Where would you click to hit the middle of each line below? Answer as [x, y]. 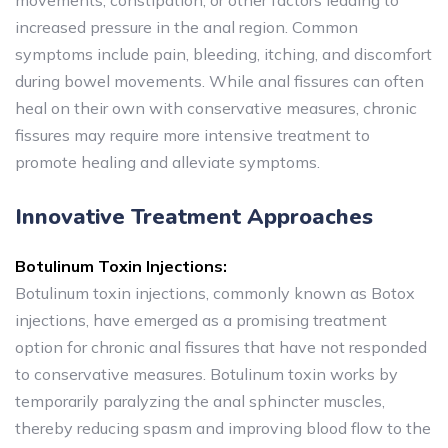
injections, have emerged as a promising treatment [201, 320]
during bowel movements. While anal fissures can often [219, 81]
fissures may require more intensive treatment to [192, 135]
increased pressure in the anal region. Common [186, 27]
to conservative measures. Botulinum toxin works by [206, 374]
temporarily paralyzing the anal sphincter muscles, [200, 401]
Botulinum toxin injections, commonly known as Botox [215, 293]
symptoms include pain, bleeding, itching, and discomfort [223, 54]
